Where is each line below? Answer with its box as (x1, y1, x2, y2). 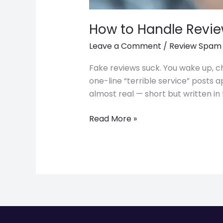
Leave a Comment (89, 40, 161, 52)
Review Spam (169, 40, 222, 52)
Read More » (89, 112, 137, 124)
